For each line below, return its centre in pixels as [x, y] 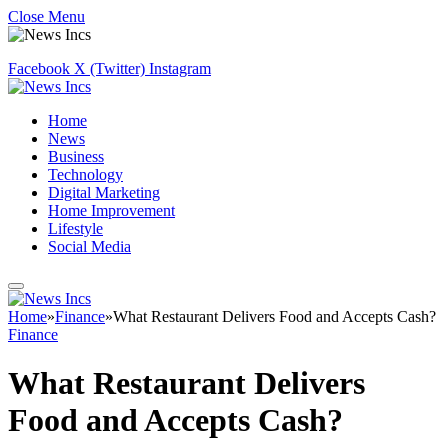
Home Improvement [111, 210]
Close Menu [46, 16]
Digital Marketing [104, 192]
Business [76, 156]
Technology [85, 174]
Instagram [180, 68]
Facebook [39, 68]
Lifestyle [75, 228]
